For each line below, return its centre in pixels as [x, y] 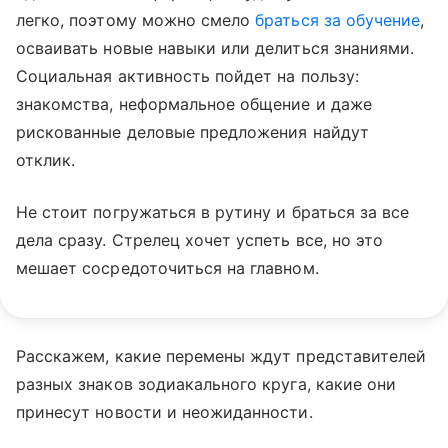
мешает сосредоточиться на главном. [170, 268]
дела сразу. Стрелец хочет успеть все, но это [200, 240]
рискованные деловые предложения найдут [192, 132]
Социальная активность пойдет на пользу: [187, 76]
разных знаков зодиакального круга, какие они [206, 384]
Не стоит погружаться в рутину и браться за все [213, 212]
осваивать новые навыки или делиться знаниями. [215, 48]
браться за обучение [338, 20]
